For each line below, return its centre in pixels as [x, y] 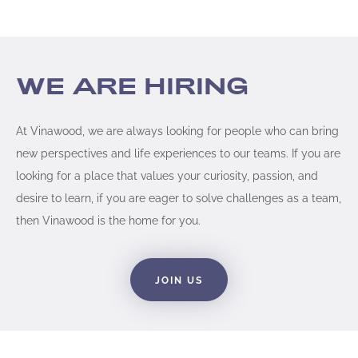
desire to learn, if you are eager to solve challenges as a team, [179, 197]
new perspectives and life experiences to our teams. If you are [178, 152]
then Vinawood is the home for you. [108, 219]
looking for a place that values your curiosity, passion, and [167, 174]
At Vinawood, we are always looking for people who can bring [177, 129]
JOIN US [179, 280]
